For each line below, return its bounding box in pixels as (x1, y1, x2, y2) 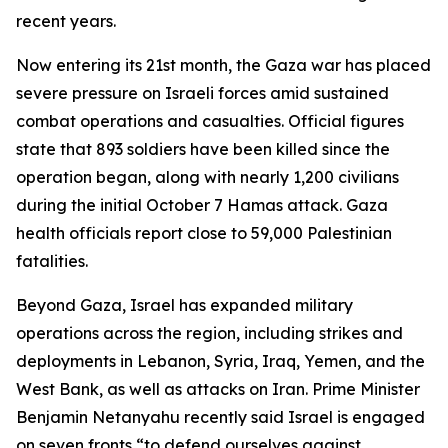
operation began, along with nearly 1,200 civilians (16, 167, 399, 187)
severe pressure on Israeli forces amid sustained (16, 83, 389, 103)
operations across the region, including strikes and (16, 323, 403, 343)
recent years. (16, 11, 116, 31)
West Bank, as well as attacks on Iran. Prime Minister (16, 379, 420, 399)
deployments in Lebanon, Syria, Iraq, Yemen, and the (16, 351, 425, 371)
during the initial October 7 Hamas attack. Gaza (16, 195, 388, 215)
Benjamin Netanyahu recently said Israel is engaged (16, 407, 425, 427)
